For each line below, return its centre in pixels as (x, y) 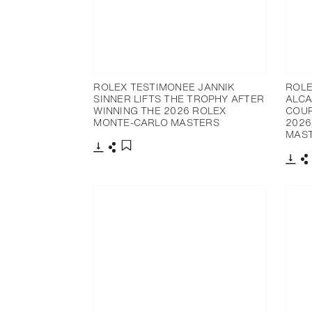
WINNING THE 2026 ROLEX (160, 110)
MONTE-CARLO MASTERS (156, 122)
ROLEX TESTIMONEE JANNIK (164, 86)
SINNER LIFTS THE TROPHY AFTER (179, 98)
